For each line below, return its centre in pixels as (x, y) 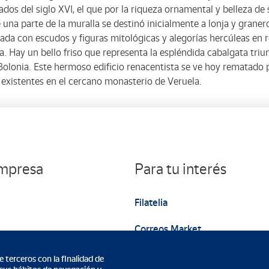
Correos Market (168, 229)
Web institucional (172, 255)
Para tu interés (180, 169)
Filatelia (151, 203)
